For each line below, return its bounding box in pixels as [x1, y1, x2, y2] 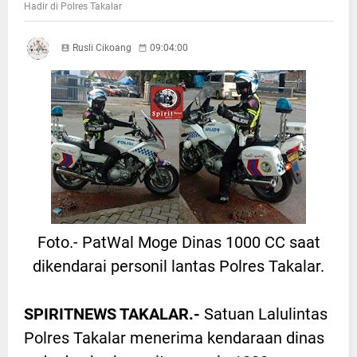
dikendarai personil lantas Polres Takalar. [33, 257, 324, 277]
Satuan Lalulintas [200, 304, 328, 324]
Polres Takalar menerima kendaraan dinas [24, 328, 324, 348]
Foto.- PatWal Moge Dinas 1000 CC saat [37, 233, 320, 253]
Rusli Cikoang [73, 42, 131, 54]
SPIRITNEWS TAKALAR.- [24, 304, 200, 324]
